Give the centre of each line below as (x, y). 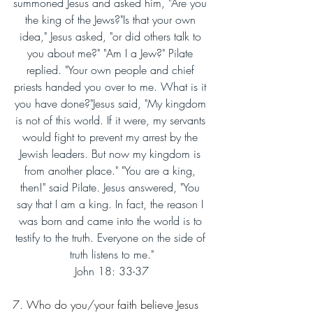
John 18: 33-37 (112, 271)
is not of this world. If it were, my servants (112, 120)
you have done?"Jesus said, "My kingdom (112, 103)
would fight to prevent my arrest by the (112, 137)
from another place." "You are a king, (112, 170)
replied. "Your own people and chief (112, 70)
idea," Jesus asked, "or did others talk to (112, 36)
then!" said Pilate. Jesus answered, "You (112, 187)
